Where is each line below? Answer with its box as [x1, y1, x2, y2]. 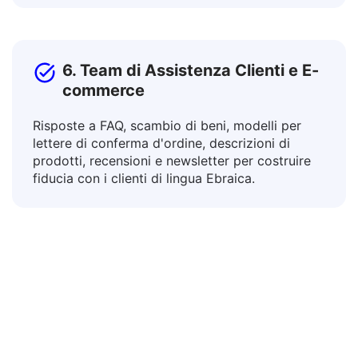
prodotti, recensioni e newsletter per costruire [33, 193, 311, 209]
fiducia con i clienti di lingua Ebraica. [33, 210, 255, 226]
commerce [62, 121, 145, 140]
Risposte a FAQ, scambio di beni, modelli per [33, 157, 301, 173]
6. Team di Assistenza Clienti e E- [62, 101, 319, 120]
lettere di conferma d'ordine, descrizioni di [33, 175, 290, 191]
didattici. [33, 10, 86, 26]
